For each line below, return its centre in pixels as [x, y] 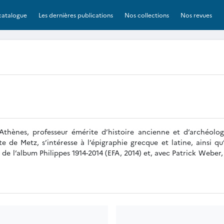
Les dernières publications [76, 14]
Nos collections [147, 14]
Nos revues [196, 14]
